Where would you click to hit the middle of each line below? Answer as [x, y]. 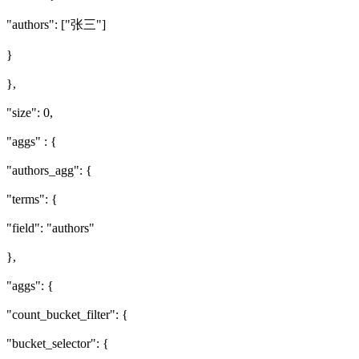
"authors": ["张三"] [56, 24]
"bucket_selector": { [58, 343]
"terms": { [32, 199]
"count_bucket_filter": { [67, 314]
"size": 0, [30, 112]
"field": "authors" [50, 228]
